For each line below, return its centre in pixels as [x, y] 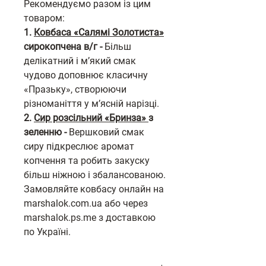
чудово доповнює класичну [86, 75]
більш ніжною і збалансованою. [95, 175]
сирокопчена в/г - [64, 47]
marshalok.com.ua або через [86, 203]
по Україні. [47, 232]
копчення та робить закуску [87, 161]
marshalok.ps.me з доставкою [90, 218]
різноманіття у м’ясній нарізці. [91, 104]
